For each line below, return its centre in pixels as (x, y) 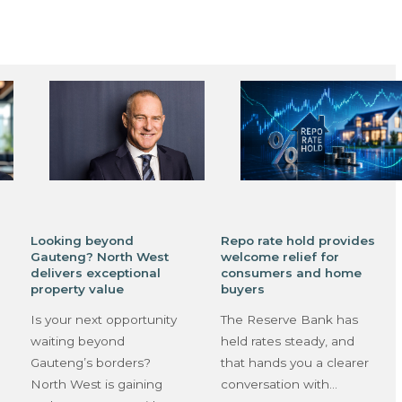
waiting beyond (77, 341)
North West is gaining (96, 385)
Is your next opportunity (103, 320)
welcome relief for (280, 256)
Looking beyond (82, 240)
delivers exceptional (95, 272)
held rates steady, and (288, 341)
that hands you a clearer (295, 363)
